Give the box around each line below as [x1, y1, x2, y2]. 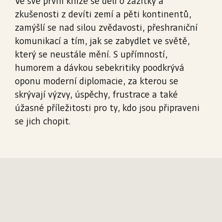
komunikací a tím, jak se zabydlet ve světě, [14, 37, 190, 46]
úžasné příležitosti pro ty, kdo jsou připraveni [14, 104, 200, 113]
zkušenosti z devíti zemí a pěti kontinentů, [14, 10, 191, 19]
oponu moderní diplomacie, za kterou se [14, 77, 178, 86]
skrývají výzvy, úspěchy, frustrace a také [14, 90, 178, 100]
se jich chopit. [14, 117, 70, 126]
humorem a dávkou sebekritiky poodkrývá [14, 63, 184, 73]
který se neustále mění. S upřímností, [14, 50, 167, 59]
